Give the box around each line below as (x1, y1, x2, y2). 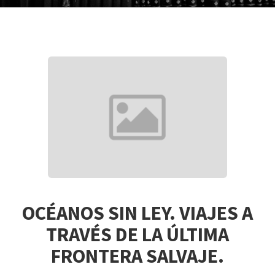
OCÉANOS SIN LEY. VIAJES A (22, 200, 253, 225)
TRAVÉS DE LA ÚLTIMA (46, 222, 229, 247)
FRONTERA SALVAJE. (51, 243, 224, 268)
